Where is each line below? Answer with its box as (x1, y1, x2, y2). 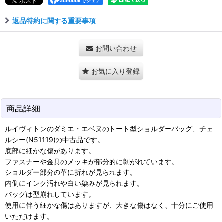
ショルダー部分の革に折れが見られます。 (5, 167, 137, 176)
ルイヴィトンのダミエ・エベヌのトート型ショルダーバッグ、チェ (5, 124, 213, 133)
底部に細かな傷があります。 (5, 146, 95, 155)
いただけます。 (5, 211, 54, 220)
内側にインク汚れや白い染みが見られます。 (5, 178, 144, 187)
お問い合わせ (95, 43, 137, 52)
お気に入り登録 (91, 66, 140, 75)
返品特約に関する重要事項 (12, 16, 96, 25)
